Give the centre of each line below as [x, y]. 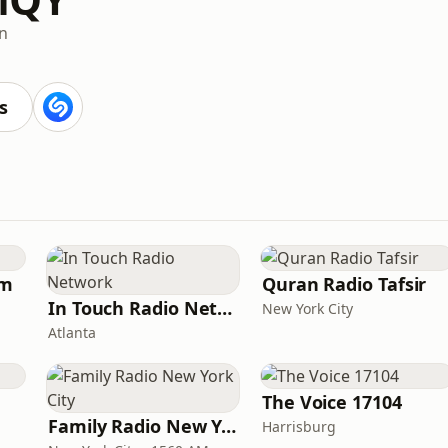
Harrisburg [299, 426]
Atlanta [72, 332]
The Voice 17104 [332, 402]
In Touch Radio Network [225, 308]
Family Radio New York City [229, 426]
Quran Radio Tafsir [344, 284]
